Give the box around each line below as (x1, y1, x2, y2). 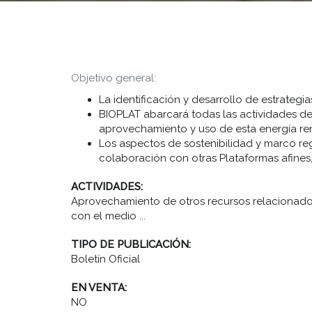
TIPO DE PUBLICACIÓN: (71, 238, 194, 251)
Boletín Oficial (71, 253, 140, 265)
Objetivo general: (71, 72, 156, 84)
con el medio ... (71, 210, 146, 222)
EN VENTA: (71, 281, 130, 294)
